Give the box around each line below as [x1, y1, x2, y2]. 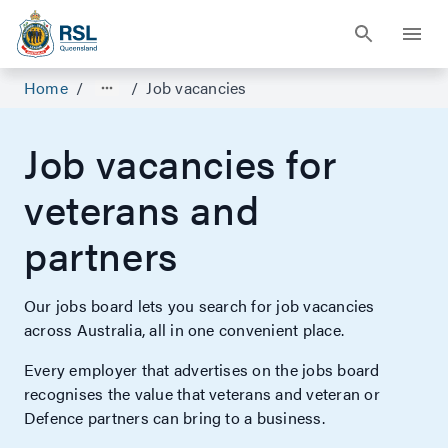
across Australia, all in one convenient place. [24, 318, 349, 341]
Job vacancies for [24, 134, 337, 191]
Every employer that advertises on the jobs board [24, 358, 380, 381]
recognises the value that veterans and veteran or [24, 382, 380, 405]
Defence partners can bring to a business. [24, 406, 334, 429]
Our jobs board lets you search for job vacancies [24, 294, 375, 317]
